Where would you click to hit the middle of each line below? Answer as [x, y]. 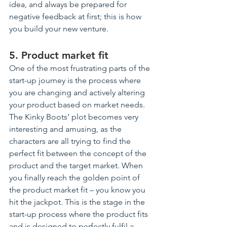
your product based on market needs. [78, 105]
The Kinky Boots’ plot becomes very [75, 117]
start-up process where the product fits [80, 214]
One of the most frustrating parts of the [81, 68]
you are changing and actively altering [78, 93]
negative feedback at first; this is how [76, 17]
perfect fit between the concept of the [79, 154]
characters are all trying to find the [71, 141]
